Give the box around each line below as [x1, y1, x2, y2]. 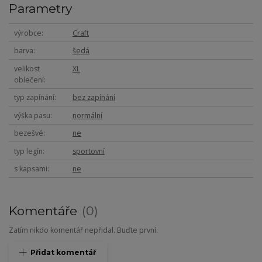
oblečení [13, 74, 44, 85]
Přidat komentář [30, 248, 96, 257]
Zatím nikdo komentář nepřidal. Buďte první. [9, 225, 158, 236]
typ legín [13, 146, 43, 156]
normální [72, 110, 102, 120]
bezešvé [13, 128, 43, 139]
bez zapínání [72, 92, 115, 103]
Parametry [9, 1, 72, 16]
